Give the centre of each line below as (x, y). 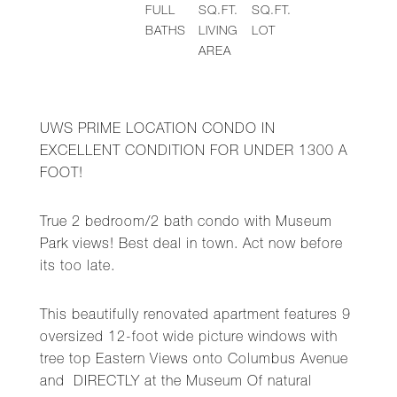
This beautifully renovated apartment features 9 (195, 316)
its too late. (78, 268)
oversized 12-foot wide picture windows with (189, 339)
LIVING (218, 32)
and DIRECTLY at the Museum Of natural (176, 383)
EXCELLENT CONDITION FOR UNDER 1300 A (194, 152)
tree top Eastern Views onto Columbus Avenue (194, 361)
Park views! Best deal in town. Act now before (191, 245)
